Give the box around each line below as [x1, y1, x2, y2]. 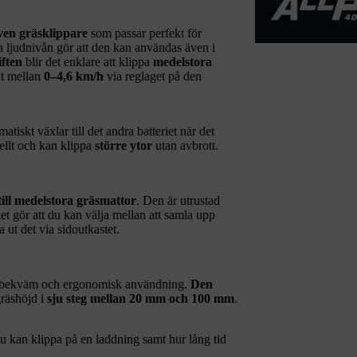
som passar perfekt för [88, 25, 202, 40]
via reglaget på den [104, 69, 202, 83]
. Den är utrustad [136, 193, 220, 207]
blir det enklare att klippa [22, 54, 153, 69]
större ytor [95, 138, 152, 152]
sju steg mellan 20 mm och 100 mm [47, 291, 234, 305]
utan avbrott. [152, 138, 218, 152]
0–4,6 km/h [44, 69, 104, 83]
